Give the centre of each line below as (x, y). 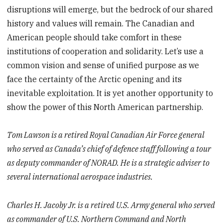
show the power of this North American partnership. (105, 107)
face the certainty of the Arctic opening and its (95, 79)
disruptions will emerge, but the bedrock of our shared (110, 9)
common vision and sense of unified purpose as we (103, 65)
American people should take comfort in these (95, 37)
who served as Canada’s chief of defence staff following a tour (109, 149)
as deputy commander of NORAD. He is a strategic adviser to (109, 163)
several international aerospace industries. (80, 177)
